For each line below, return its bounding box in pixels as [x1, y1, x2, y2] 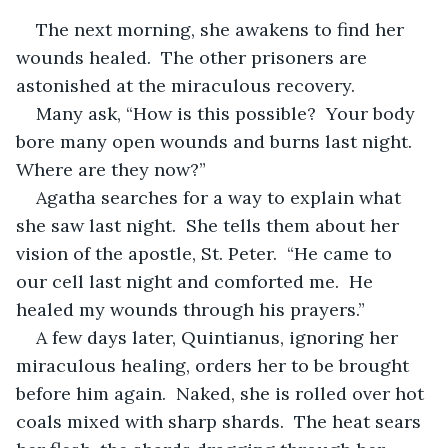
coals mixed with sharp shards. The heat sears [16, 409, 426, 433]
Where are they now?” [16, 157, 211, 181]
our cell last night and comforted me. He [16, 269, 378, 293]
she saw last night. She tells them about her [16, 213, 404, 237]
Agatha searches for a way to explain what [36, 185, 406, 209]
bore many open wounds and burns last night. [16, 129, 422, 153]
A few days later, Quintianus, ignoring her [36, 325, 403, 349]
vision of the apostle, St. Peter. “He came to [16, 241, 397, 265]
